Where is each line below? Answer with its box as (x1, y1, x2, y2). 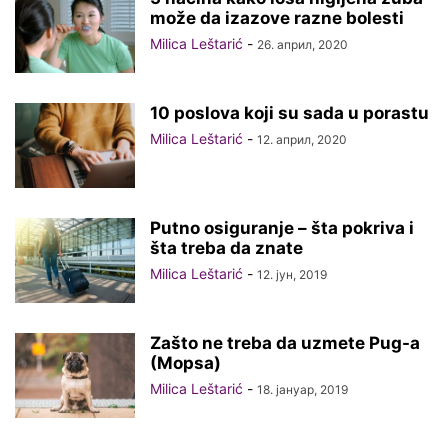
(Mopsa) (150, 352, 221, 373)
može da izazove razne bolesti (150, 7, 404, 28)
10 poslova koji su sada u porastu (150, 102, 429, 123)
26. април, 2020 (257, 36, 348, 52)
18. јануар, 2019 (257, 381, 348, 397)
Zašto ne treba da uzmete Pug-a (150, 332, 420, 353)
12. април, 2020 (257, 131, 347, 147)
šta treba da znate (150, 237, 303, 258)
